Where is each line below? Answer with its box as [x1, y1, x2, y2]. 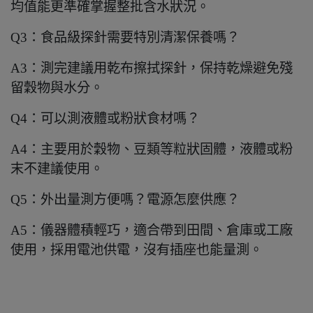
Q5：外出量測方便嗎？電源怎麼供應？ [10, 192, 240, 208]
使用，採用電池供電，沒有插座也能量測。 [10, 242, 263, 258]
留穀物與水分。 [10, 80, 103, 96]
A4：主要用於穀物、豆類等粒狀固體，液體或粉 [10, 142, 293, 157]
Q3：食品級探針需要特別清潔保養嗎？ [10, 30, 240, 45]
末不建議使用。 [10, 161, 103, 177]
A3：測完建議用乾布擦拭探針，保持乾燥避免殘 [10, 61, 293, 76]
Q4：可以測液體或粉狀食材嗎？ [10, 111, 200, 126]
